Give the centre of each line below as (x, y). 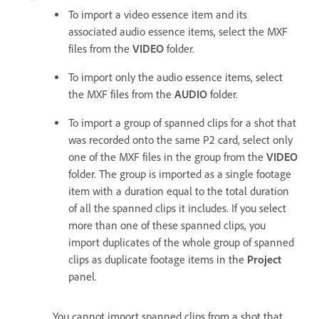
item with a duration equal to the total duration (179, 191)
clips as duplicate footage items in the (158, 259)
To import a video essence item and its (158, 14)
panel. (83, 276)
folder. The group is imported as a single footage (180, 174)
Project (264, 259)
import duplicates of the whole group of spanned (181, 242)
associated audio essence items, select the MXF (178, 31)
